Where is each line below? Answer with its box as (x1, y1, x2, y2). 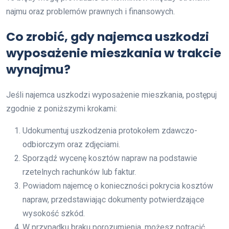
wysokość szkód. (22, 209, 85, 218)
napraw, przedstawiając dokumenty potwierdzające (22, 195, 204, 204)
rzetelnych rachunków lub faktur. (22, 167, 136, 177)
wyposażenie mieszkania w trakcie (6, 44, 221, 61)
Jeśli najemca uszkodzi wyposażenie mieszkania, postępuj (6, 90, 217, 100)
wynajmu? (6, 61, 71, 78)
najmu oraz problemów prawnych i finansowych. (6, 7, 175, 16)
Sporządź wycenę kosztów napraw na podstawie (22, 153, 197, 163)
